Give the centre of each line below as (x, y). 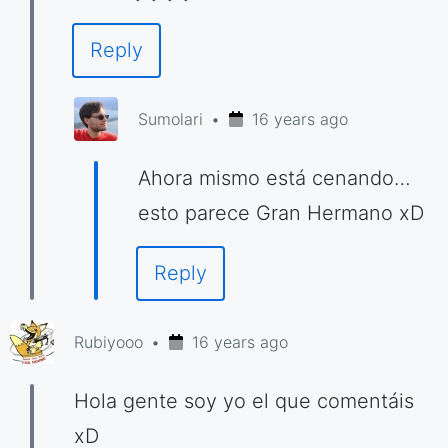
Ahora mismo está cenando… (274, 178)
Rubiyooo (108, 342)
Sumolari (170, 119)
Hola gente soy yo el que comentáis (244, 401)
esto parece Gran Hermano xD (281, 213)
